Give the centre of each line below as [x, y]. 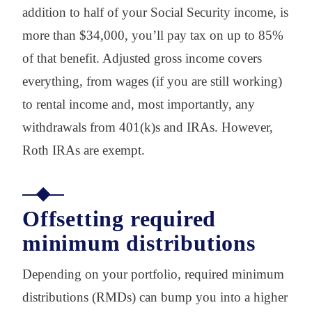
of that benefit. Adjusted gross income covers [142, 58]
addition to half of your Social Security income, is [155, 12]
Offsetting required [119, 218]
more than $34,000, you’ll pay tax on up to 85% [153, 35]
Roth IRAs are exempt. [84, 150]
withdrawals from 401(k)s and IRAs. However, [148, 127]
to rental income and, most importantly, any [139, 104]
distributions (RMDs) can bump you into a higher [155, 297]
